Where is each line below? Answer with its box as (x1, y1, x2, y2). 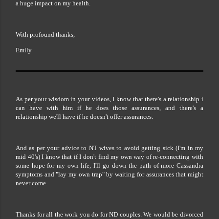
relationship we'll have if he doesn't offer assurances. (16, 112, 154, 120)
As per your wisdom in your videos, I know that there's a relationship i (16, 95, 203, 103)
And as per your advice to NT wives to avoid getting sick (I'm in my (16, 144, 203, 152)
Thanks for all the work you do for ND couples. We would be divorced (16, 210, 203, 218)
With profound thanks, (16, 30, 75, 38)
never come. (16, 179, 49, 187)
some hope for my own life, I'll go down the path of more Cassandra (16, 161, 203, 169)
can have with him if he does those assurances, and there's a (16, 104, 203, 111)
